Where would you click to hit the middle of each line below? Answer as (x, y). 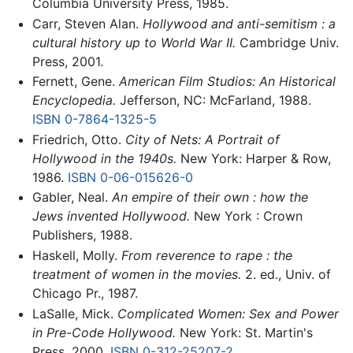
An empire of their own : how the (210, 197)
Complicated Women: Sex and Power (228, 313)
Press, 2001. (67, 61)
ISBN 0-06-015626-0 (130, 177)
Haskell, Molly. (76, 256)
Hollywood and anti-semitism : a (239, 23)
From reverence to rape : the (206, 256)
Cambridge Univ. (287, 42)
